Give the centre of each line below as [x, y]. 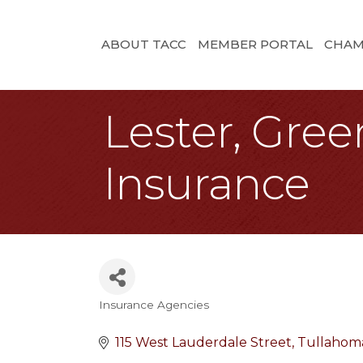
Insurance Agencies [154, 305]
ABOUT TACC [143, 44]
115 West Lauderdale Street [203, 342]
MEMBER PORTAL [255, 44]
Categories [149, 318]
